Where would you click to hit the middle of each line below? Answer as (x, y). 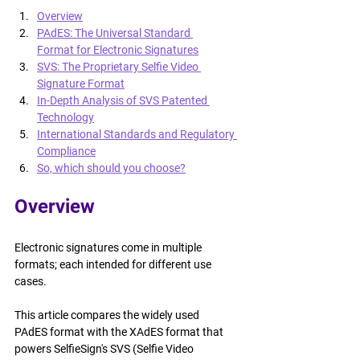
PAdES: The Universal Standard (115, 33)
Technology (65, 117)
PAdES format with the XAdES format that (120, 332)
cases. (31, 281)
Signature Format (81, 84)
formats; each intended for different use (114, 264)
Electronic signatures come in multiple (109, 247)
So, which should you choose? (111, 168)
